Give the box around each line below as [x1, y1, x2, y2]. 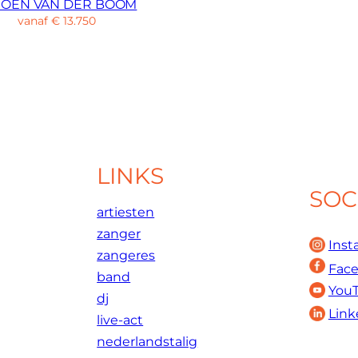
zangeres [97, 248, 156, 264]
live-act [97, 312, 144, 328]
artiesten [97, 205, 155, 221]
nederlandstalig [97, 334, 198, 350]
